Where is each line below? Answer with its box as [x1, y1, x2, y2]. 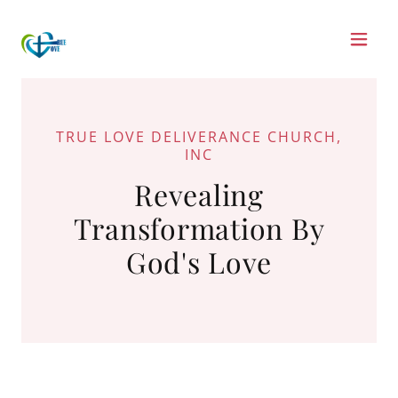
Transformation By [73, 209, 325, 247]
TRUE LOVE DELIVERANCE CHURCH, [56, 127, 342, 147]
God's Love [125, 243, 273, 281]
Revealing [134, 175, 264, 213]
